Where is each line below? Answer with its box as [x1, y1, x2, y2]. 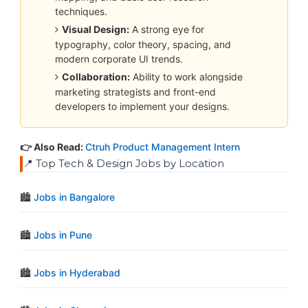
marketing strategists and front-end [54, 85, 216, 98]
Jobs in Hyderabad [33, 266, 120, 278]
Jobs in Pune [33, 228, 92, 241]
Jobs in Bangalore [33, 190, 115, 203]
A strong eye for [129, 23, 204, 35]
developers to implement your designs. [54, 100, 230, 112]
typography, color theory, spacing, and [54, 38, 231, 50]
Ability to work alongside [129, 70, 243, 82]
